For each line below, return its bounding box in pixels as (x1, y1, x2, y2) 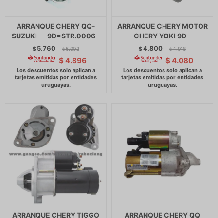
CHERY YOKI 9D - (133, 32, 191, 40)
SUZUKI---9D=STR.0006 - (11, 32, 100, 40)
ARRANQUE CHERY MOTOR (117, 22, 208, 30)
